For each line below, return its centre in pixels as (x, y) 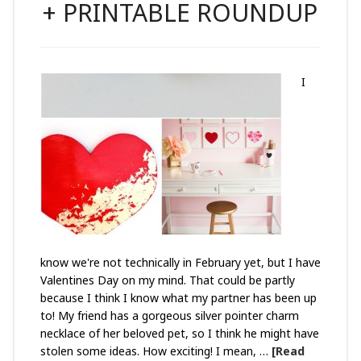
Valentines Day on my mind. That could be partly (167, 280)
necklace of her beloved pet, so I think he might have (179, 333)
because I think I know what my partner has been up (178, 298)
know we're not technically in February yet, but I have (180, 262)
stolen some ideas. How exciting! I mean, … (156, 351)
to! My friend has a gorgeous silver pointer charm (169, 315)
